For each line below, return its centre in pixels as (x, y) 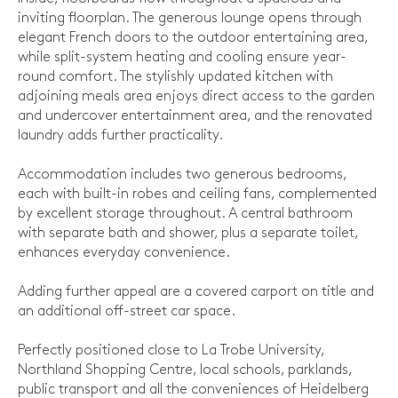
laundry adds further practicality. (120, 136)
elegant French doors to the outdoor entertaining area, (193, 38)
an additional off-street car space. (127, 312)
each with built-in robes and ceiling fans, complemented (197, 195)
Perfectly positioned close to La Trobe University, (171, 351)
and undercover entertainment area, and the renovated (195, 116)
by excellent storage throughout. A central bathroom (185, 214)
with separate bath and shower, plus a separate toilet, (188, 234)
